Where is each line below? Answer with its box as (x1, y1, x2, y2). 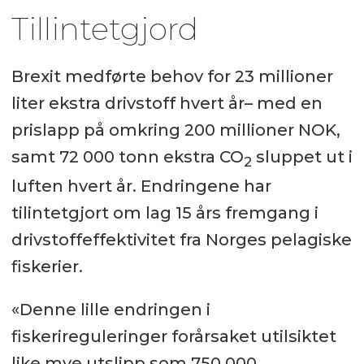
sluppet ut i (251, 147, 353, 167)
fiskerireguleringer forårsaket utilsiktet (11, 327, 336, 347)
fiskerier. (11, 257, 83, 277)
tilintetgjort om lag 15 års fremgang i (11, 203, 318, 223)
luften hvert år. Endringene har (11, 176, 271, 197)
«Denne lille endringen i (11, 300, 210, 320)
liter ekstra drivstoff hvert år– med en (11, 93, 323, 114)
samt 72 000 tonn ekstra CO (11, 147, 244, 167)
